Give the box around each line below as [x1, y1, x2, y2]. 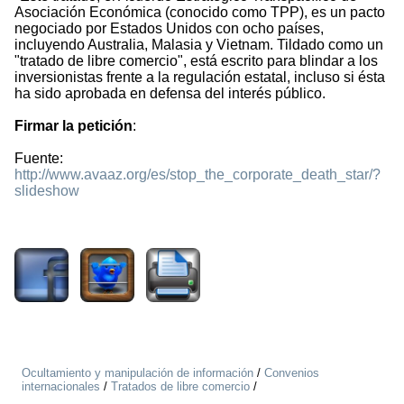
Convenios [264, 366, 319, 381]
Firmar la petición [14, 118, 133, 134]
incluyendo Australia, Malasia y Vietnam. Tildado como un [14, 37, 383, 53]
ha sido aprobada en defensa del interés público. [14, 86, 326, 102]
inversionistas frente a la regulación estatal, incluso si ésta [14, 69, 385, 86]
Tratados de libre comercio [111, 380, 250, 394]
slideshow [14, 183, 79, 199]
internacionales [22, 380, 100, 394]
